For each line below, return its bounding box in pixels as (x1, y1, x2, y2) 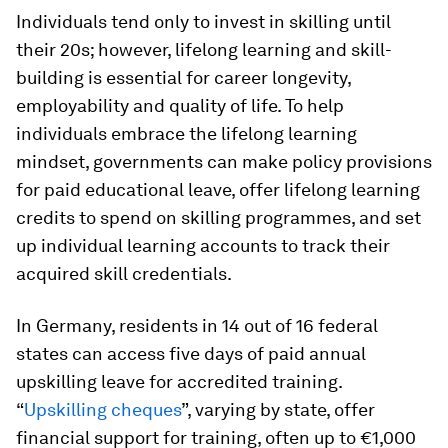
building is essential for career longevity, (16, 67, 351, 88)
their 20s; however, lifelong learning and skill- (16, 39, 392, 60)
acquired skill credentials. (16, 263, 232, 284)
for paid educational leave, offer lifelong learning (16, 179, 420, 200)
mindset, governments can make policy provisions (16, 151, 432, 172)
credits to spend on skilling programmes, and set (16, 207, 421, 228)
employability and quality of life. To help (16, 95, 344, 116)
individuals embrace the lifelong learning (16, 123, 357, 144)
